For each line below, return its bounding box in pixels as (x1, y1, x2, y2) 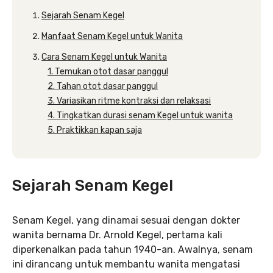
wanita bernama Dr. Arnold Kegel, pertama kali (12, 229, 222, 241)
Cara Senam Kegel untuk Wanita (41, 52, 167, 62)
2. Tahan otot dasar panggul (48, 81, 158, 91)
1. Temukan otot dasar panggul (48, 66, 168, 77)
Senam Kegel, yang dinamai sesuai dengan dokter (12, 214, 240, 226)
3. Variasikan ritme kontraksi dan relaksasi (48, 96, 211, 106)
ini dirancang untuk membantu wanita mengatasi (12, 258, 240, 270)
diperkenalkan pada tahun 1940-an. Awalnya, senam (12, 244, 253, 255)
